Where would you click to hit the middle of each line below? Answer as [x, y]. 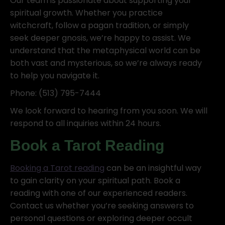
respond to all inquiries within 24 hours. [86, 123]
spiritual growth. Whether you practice [86, 13]
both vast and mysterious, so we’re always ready [106, 63]
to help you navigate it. [55, 76]
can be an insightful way [153, 168]
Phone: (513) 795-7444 [55, 93]
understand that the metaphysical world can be [105, 50]
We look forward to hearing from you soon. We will [109, 111]
